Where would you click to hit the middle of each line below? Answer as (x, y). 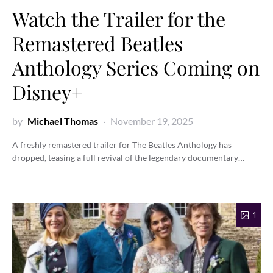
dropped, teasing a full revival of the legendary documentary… (128, 158)
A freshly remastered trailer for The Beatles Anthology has (122, 145)
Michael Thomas (63, 121)
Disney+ (48, 92)
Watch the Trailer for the (119, 19)
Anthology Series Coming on (136, 68)
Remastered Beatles (97, 43)
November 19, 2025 (152, 121)
